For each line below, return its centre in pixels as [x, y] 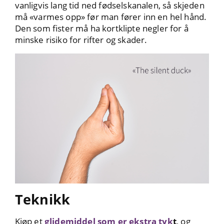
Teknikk [42, 199]
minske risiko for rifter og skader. [81, 40]
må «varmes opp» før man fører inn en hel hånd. [111, 17]
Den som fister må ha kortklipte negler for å [101, 28]
